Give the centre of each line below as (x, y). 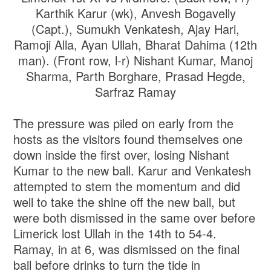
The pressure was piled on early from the (124, 123)
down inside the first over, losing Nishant (122, 155)
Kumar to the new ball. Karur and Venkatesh (132, 171)
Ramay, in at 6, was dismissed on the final (127, 249)
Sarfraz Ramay (135, 92)
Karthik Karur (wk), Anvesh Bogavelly (135, 13)
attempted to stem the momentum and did (127, 186)
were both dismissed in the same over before (135, 218)
